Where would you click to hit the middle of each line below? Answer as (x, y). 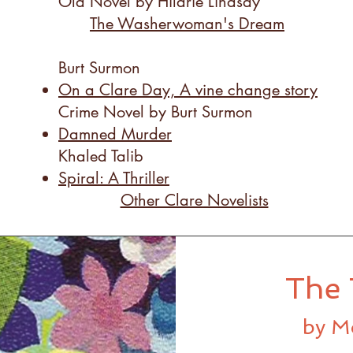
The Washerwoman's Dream (187, 24)
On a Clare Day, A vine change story (188, 90)
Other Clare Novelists (194, 200)
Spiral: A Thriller (114, 178)
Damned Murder (115, 134)
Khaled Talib (103, 156)
